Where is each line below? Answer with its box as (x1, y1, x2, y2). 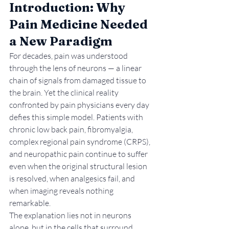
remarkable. (9, 198, 51, 209)
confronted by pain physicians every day (9, 100, 151, 110)
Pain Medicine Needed (9, 17, 150, 32)
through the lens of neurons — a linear (9, 63, 143, 74)
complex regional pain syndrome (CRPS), (9, 136, 152, 147)
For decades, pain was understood (9, 51, 129, 61)
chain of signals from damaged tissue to (9, 75, 148, 86)
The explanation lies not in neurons (9, 210, 133, 221)
